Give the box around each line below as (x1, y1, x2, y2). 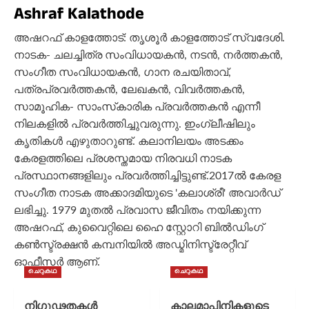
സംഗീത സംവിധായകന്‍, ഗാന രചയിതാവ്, (14, 67, 231, 79)
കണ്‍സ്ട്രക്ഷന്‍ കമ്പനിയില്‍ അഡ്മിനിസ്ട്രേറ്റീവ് (14, 239, 246, 251)
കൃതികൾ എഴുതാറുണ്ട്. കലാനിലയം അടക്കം (14, 136, 243, 148)
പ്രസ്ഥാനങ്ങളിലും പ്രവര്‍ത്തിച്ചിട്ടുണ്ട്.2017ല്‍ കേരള (14, 170, 281, 182)
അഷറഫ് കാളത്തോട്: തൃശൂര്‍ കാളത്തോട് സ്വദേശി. (14, 32, 285, 44)
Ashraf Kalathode (14, 2, 144, 26)
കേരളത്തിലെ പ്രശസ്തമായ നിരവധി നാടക (14, 153, 232, 165)
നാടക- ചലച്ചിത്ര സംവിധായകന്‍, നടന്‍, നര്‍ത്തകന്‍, (14, 50, 283, 61)
